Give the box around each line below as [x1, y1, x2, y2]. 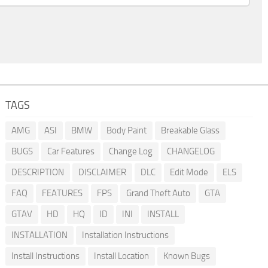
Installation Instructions [81, 229, 169, 240]
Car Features [47, 145, 95, 157]
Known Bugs [163, 250, 210, 261]
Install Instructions [11, 250, 80, 261]
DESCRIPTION [11, 166, 64, 178]
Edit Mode [169, 166, 208, 178]
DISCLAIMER [78, 166, 126, 178]
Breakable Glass [160, 124, 220, 136]
